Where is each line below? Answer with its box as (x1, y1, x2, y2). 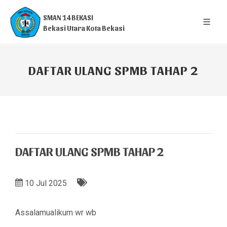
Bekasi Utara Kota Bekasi (43, 24, 125, 32)
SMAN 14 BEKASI (43, 13, 93, 22)
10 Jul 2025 (25, 178, 67, 188)
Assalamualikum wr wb (15, 208, 96, 217)
